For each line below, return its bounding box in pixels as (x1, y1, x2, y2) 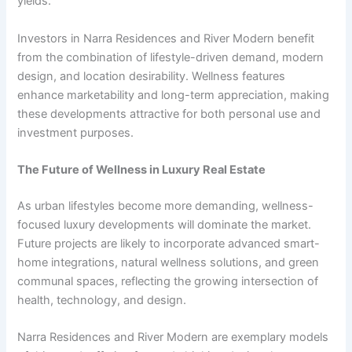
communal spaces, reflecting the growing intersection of (17, 273, 319, 288)
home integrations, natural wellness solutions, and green (17, 255, 320, 269)
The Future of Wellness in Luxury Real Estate (17, 162, 266, 177)
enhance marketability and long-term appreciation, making (17, 87, 330, 102)
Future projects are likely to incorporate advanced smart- (17, 236, 321, 251)
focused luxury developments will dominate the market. (17, 217, 312, 232)
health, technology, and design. (17, 292, 187, 307)
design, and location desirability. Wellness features (17, 68, 286, 83)
